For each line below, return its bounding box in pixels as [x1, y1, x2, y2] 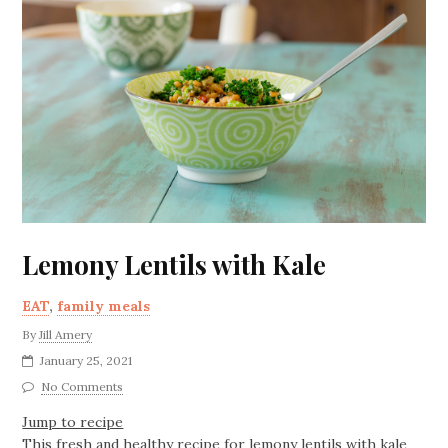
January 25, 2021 [40, 352, 133, 368]
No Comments [41, 378, 124, 394]
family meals [57, 296, 151, 315]
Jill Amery [39, 326, 93, 342]
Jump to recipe [22, 412, 124, 431]
